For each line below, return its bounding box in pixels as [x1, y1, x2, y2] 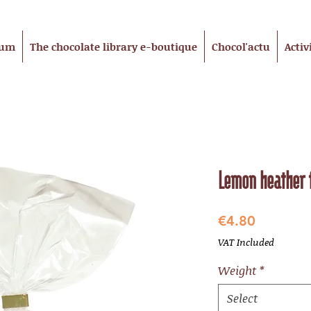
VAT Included [218, 235, 274, 250]
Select [227, 289, 258, 307]
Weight [218, 262, 256, 279]
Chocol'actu [212, 39, 270, 55]
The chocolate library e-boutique [30, 39, 197, 55]
